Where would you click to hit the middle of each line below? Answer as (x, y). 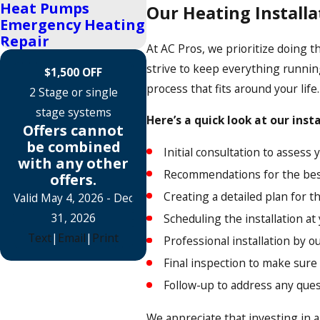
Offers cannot (74, 131)
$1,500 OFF (74, 72)
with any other (74, 164)
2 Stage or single (73, 92)
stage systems (73, 112)
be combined (73, 147)
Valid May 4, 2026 (58, 198)
